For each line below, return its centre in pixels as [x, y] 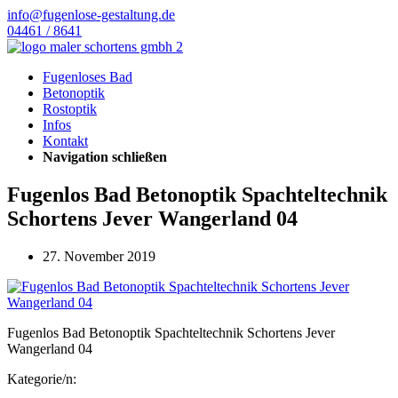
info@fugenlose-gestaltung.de [91, 15]
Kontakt [65, 141]
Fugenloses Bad [88, 77]
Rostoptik [70, 109]
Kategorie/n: [42, 378]
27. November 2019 [99, 256]
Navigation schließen [105, 157]
